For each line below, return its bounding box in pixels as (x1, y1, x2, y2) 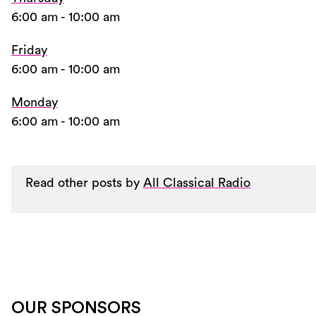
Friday (11, 44, 47, 57)
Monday (11, 95, 58, 109)
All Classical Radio (143, 176, 250, 189)
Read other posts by (25, 176, 143, 189)
